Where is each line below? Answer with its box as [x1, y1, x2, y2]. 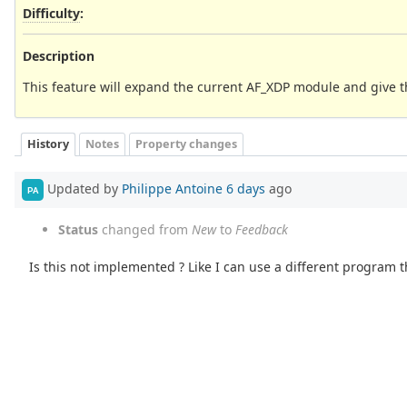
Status [58, 221, 98, 239]
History [27, 136, 69, 153]
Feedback [235, 221, 288, 239]
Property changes [135, 136, 237, 153]
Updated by [44, 179, 122, 197]
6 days [226, 179, 265, 197]
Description [23, 46, 94, 65]
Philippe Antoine [122, 179, 223, 197]
